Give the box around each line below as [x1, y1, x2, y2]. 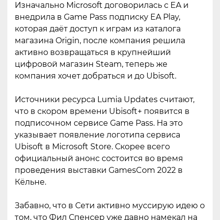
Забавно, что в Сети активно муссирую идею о [15, 201, 205, 211]
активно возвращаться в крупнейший [15, 48, 171, 57]
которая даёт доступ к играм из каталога [15, 24, 181, 34]
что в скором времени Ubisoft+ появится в [15, 107, 190, 116]
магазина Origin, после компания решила [15, 36, 185, 46]
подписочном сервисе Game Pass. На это [15, 118, 183, 128]
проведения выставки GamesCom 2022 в [15, 165, 183, 175]
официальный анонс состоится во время [15, 154, 183, 164]
